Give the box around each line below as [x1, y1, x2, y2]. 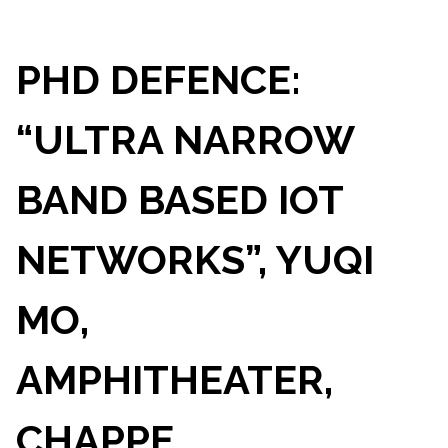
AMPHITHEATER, [15, 355, 333, 403]
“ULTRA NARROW [15, 115, 354, 163]
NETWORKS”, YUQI [15, 235, 374, 283]
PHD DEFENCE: [15, 55, 301, 103]
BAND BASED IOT [15, 175, 343, 223]
